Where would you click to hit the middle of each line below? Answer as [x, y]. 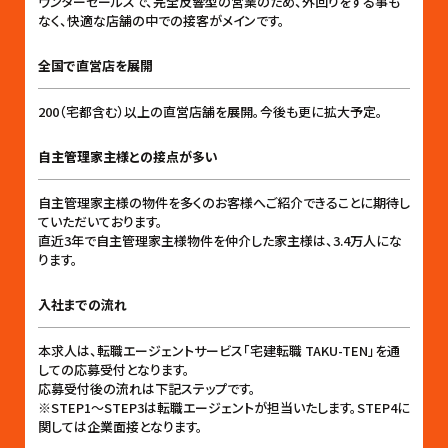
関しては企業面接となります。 [120, 426]
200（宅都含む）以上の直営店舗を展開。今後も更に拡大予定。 [210, 111]
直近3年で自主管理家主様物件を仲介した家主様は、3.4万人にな [220, 240]
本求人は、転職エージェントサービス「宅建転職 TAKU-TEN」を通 [219, 350]
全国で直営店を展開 [95, 65]
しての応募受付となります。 [114, 369]
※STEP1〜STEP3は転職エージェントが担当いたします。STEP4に [224, 407]
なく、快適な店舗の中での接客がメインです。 [161, 20]
